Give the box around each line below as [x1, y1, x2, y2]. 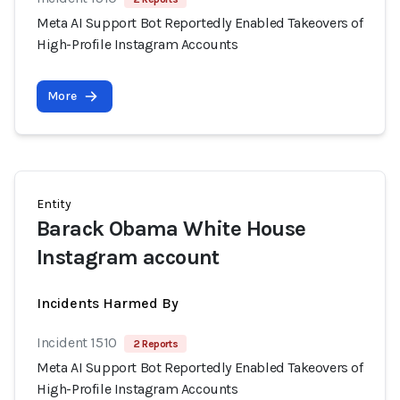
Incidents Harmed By [37, 295, 179, 312]
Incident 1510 [37, 334, 117, 351]
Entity [37, 196, 71, 212]
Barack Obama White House [37, 216, 306, 241]
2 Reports [132, 337, 179, 350]
